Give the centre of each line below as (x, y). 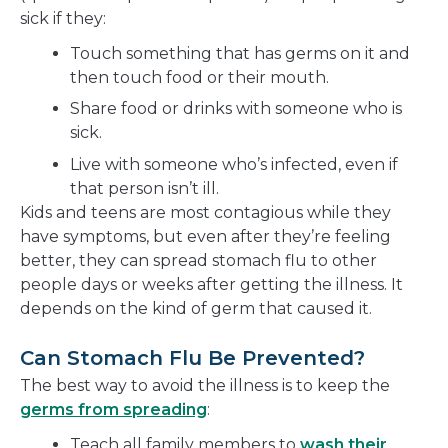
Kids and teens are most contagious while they (205, 212)
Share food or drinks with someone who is (236, 109)
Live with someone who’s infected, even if (234, 164)
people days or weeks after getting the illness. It (211, 284)
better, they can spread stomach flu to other (198, 260)
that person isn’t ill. (144, 188)
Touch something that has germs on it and (240, 53)
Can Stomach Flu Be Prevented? (192, 357)
